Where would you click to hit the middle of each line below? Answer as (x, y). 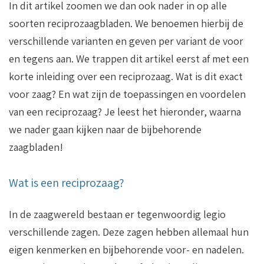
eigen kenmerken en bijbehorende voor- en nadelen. (126, 249)
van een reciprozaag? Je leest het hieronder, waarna (125, 111)
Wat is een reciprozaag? (66, 182)
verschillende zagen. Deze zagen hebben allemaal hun (129, 232)
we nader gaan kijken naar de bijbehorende (105, 129)
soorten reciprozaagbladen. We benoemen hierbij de (126, 23)
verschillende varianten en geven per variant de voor (126, 41)
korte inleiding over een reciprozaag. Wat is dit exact (126, 76)
